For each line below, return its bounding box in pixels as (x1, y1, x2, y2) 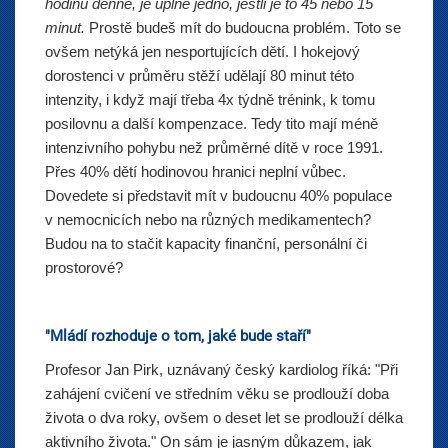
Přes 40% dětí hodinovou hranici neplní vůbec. (45, 163, 346, 180)
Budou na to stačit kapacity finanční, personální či (45, 235, 367, 252)
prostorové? (45, 259, 127, 276)
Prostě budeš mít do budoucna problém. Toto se (85, 19, 401, 36)
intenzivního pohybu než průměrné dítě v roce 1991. (45, 139, 383, 156)
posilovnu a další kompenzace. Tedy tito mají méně (45, 115, 378, 132)
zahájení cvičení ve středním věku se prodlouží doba (45, 385, 389, 402)
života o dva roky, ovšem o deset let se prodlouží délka (45, 409, 403, 426)
